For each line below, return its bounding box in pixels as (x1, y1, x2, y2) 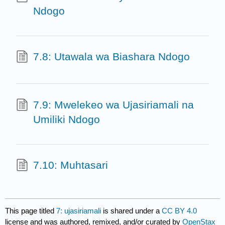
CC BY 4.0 (162, 206, 197, 215)
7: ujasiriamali (56, 206, 101, 215)
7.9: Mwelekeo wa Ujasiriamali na (33, 98, 194, 110)
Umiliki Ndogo (33, 113, 100, 125)
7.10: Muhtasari (33, 159, 108, 171)
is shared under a (101, 206, 162, 215)
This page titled (5, 206, 57, 215)
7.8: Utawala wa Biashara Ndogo (33, 51, 190, 63)
